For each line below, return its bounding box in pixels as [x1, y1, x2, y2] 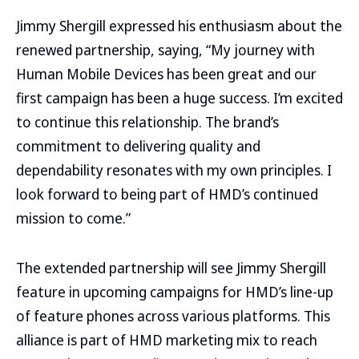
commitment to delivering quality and [16, 136, 260, 155]
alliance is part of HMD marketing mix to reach [16, 330, 317, 349]
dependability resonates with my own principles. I [16, 160, 332, 179]
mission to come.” [16, 208, 131, 228]
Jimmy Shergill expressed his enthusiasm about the [16, 16, 342, 35]
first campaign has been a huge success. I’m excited [16, 88, 343, 107]
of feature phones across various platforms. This [16, 306, 330, 325]
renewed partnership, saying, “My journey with [16, 40, 315, 59]
